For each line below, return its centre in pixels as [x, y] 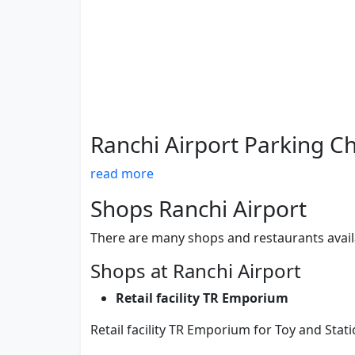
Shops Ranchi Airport [198, 209]
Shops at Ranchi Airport [196, 271]
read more [122, 174]
